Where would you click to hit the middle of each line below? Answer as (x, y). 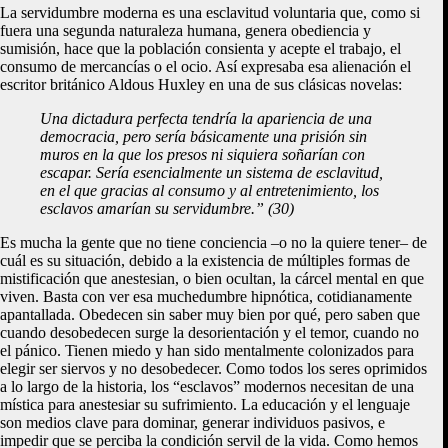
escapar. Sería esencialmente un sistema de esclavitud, (211, 172)
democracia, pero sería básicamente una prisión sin (203, 136)
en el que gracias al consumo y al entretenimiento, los (209, 190)
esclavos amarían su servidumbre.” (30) (167, 208)
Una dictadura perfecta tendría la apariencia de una (206, 118)
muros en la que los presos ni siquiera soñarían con (202, 154)
